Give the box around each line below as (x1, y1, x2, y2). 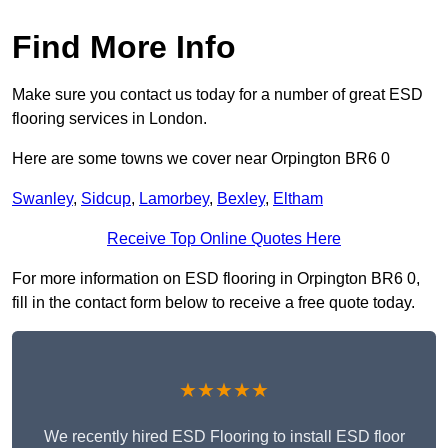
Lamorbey (139, 190, 209, 208)
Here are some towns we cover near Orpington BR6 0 (12, 150, 390, 168)
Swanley (12, 190, 73, 208)
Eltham (273, 190, 323, 208)
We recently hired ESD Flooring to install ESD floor (43, 428, 405, 446)
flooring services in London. (12, 110, 207, 128)
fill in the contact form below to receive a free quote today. (12, 294, 415, 312)
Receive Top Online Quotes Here (107, 230, 341, 248)
